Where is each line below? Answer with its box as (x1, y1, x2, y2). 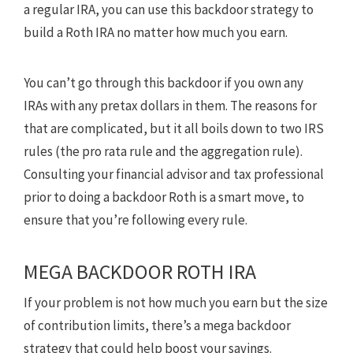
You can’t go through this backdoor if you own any (24, 73, 303, 91)
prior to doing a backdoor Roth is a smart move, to (24, 188, 304, 206)
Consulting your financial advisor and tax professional (24, 165, 324, 183)
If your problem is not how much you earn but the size (24, 293, 328, 311)
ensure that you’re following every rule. (24, 210, 247, 229)
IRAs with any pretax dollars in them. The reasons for (24, 96, 317, 114)
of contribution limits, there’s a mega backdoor (24, 316, 291, 334)
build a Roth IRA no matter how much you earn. (24, 23, 288, 41)
